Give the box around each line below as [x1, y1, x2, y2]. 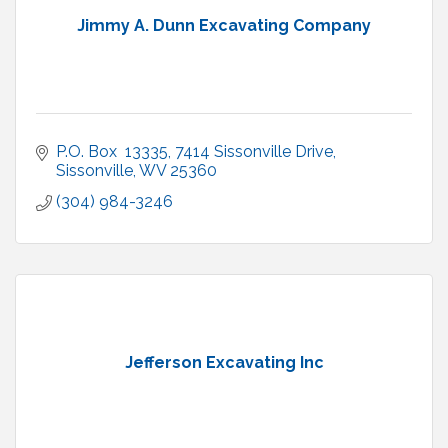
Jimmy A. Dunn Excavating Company [77, 16, 371, 36]
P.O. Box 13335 [56, 142, 168, 162]
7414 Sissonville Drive [175, 142, 333, 162]
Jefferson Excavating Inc [124, 353, 324, 373]
